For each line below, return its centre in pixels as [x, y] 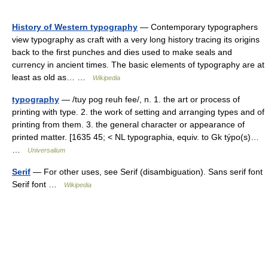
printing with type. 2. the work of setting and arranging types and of [138, 112]
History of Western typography [75, 27]
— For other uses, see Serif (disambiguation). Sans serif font [147, 172]
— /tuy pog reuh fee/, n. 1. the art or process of [150, 99]
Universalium [46, 150]
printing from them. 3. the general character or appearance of [128, 124]
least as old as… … [52, 77]
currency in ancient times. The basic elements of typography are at [138, 65]
